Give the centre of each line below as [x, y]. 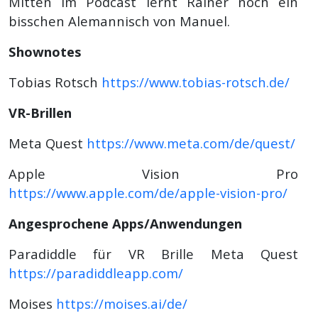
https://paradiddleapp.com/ [96, 273]
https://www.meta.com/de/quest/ [191, 143]
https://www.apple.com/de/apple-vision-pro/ [148, 192]
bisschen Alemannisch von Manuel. [119, 21]
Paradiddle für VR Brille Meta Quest [153, 253]
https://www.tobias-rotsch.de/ [196, 82]
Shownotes [45, 51]
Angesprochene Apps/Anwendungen [125, 223]
